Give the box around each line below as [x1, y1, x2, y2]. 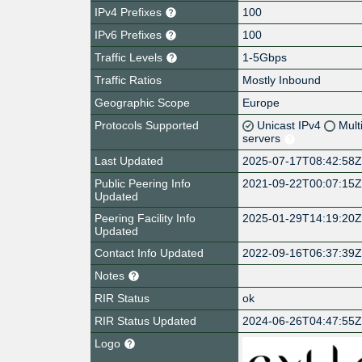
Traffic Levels [95, 50, 166, 64]
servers [242, 131, 284, 145]
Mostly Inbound [242, 73, 322, 86]
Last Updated [95, 154, 163, 167]
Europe [242, 95, 280, 109]
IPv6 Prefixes [95, 27, 165, 41]
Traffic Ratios [95, 73, 162, 86]
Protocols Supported [95, 118, 199, 132]
